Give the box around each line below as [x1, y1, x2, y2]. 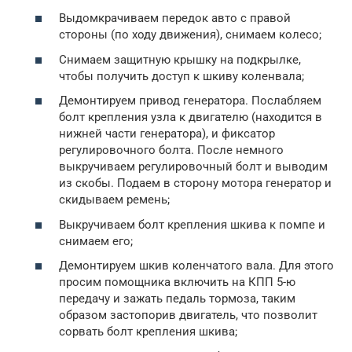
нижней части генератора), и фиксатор [59, 126, 275, 141]
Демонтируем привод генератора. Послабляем [59, 93, 321, 108]
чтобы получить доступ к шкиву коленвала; [59, 68, 304, 83]
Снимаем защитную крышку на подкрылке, [59, 52, 301, 67]
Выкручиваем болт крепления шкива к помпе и [59, 217, 325, 232]
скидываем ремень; [59, 192, 170, 207]
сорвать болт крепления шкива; [59, 324, 237, 339]
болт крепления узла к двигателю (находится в [59, 110, 322, 124]
